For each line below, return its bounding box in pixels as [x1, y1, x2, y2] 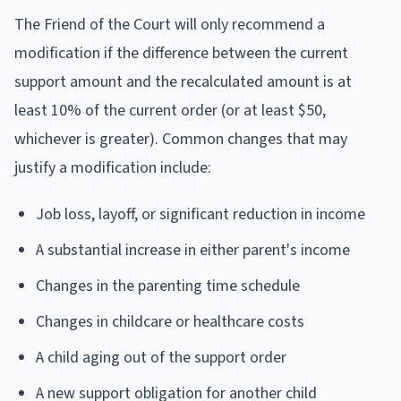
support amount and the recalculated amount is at [14, 70, 352, 93]
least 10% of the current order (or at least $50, [14, 98, 326, 122]
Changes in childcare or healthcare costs [36, 310, 304, 333]
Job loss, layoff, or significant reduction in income [36, 202, 365, 226]
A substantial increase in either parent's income [36, 238, 350, 261]
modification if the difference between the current [14, 41, 348, 64]
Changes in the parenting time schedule [36, 274, 300, 297]
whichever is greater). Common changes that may [14, 127, 347, 150]
